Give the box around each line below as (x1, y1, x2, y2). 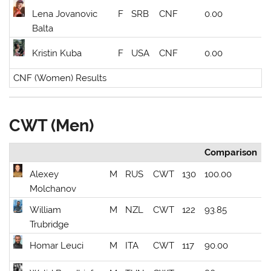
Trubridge (30, 219, 70, 230)
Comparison (204, 147, 258, 158)
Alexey (30, 169, 59, 180)
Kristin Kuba (32, 48, 82, 59)
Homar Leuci (30, 240, 84, 252)
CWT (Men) (9, 116, 94, 135)
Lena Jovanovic (32, 8, 98, 20)
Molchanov (30, 183, 77, 195)
